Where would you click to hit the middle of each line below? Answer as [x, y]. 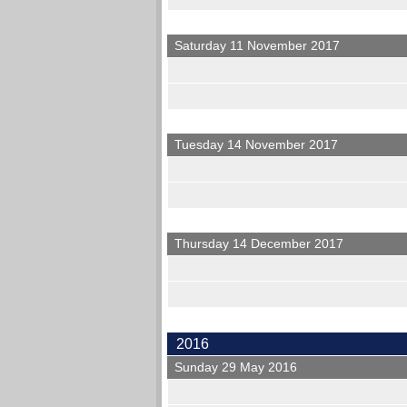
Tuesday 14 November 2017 [257, 145]
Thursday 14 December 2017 [259, 244]
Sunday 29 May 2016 [236, 367]
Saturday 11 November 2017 [258, 46]
